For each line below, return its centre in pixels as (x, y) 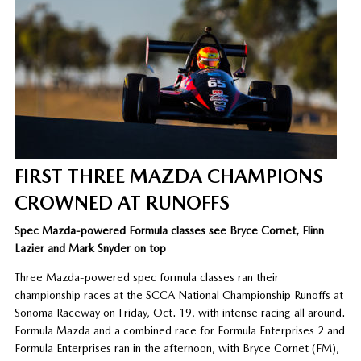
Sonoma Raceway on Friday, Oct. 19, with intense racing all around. (179, 312)
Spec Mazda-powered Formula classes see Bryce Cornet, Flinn (169, 230)
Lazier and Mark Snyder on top (90, 248)
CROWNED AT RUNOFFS (122, 202)
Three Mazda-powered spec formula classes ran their (146, 277)
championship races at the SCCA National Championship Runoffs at (178, 295)
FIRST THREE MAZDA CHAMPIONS (168, 176)
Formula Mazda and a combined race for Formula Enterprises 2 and (179, 330)
